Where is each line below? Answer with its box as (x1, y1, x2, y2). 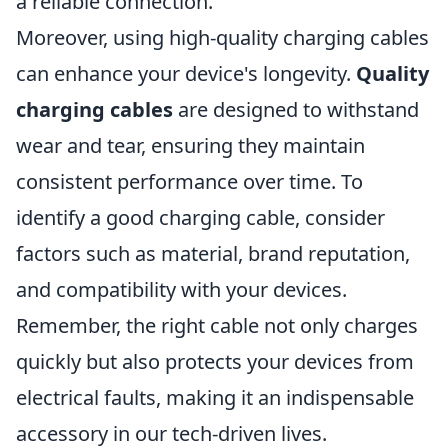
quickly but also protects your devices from (16, 348, 414, 375)
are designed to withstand (173, 96, 419, 123)
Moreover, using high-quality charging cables (16, 24, 429, 51)
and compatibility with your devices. (16, 276, 347, 303)
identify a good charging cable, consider (16, 204, 385, 231)
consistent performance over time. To (16, 168, 363, 195)
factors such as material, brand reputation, (16, 240, 410, 267)
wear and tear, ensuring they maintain (16, 132, 365, 159)
